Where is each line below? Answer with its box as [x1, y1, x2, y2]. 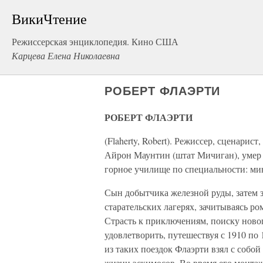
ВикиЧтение [12, 9, 87, 28]
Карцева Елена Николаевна [12, 49, 120, 62]
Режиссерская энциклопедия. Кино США [12, 35, 178, 48]
